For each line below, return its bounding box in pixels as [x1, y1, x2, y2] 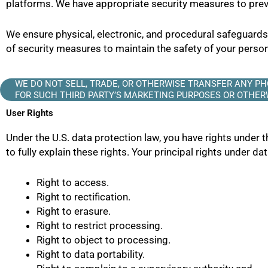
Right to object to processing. [36, 233, 170, 246]
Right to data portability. [36, 248, 145, 260]
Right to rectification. [36, 190, 130, 203]
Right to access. [36, 176, 109, 188]
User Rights [6, 107, 53, 118]
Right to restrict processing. [36, 219, 163, 232]
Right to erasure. [36, 205, 111, 217]
